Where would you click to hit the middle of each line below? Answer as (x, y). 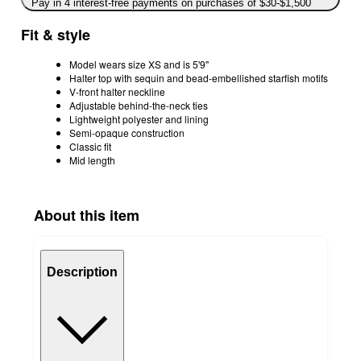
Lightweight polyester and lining (139, 118)
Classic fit (90, 146)
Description (82, 272)
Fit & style (56, 34)
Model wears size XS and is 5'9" (139, 64)
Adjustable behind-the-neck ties (139, 105)
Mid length (92, 160)
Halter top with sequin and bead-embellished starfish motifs (199, 77)
